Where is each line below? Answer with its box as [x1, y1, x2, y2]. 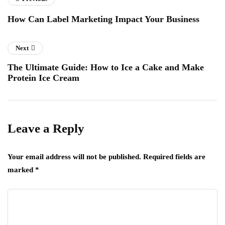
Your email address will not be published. [8, 153, 141, 161]
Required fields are [143, 153, 205, 161]
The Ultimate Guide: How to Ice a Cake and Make [8, 62, 204, 72]
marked [8, 166, 35, 174]
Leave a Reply [8, 122, 84, 135]
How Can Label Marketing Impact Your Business [8, 14, 199, 24]
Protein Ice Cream [8, 73, 79, 83]
